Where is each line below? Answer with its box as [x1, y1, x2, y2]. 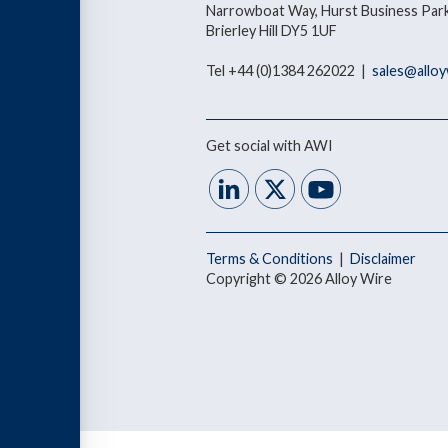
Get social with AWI [206, 136, 334, 154]
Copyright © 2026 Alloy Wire [206, 269, 393, 287]
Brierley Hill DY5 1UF [206, 21, 338, 39]
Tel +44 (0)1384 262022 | [206, 61, 373, 79]
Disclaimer [350, 249, 417, 267]
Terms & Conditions [206, 249, 337, 267]
